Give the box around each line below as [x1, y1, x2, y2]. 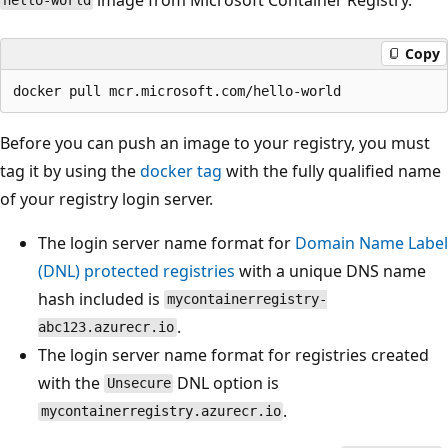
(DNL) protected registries [38, 259, 235, 282]
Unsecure [106, 375, 171, 392]
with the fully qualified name [222, 159, 441, 182]
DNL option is [173, 371, 280, 394]
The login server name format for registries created [38, 343, 429, 366]
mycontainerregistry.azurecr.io [40, 403, 281, 420]
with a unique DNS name [235, 259, 426, 282]
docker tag [140, 159, 222, 182]
